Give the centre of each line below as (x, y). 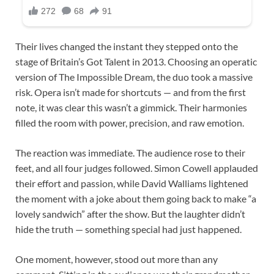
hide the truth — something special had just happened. (128, 229)
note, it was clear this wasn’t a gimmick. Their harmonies (131, 107)
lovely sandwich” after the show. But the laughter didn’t (130, 213)
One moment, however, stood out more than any (117, 259)
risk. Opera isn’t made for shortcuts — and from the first (131, 92)
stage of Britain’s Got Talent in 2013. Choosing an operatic (136, 61)
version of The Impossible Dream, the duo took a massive (134, 76)
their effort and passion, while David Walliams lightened (132, 183)
